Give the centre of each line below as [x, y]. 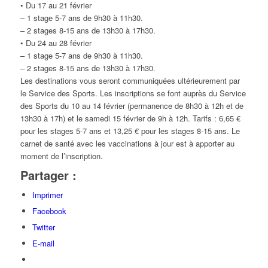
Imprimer [47, 195]
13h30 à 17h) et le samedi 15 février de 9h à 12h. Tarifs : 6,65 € [130, 118]
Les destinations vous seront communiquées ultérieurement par [130, 81]
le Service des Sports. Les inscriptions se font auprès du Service [133, 93]
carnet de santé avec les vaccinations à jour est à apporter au [127, 144]
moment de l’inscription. [61, 156]
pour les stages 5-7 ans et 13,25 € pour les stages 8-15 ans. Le [130, 131]
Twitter [43, 227]
